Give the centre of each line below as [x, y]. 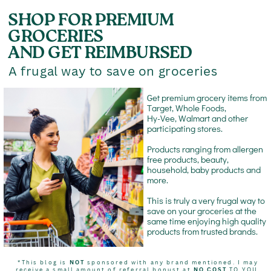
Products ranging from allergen [205, 149]
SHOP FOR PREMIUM [91, 22]
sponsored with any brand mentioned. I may [171, 263]
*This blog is [44, 263]
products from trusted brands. [202, 231]
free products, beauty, [188, 159]
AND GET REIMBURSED [100, 54]
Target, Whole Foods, [187, 108]
